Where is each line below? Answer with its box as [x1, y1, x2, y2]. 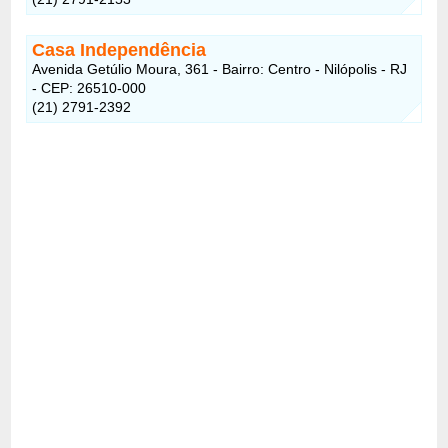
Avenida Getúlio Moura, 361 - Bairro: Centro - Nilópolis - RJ [32, 60, 408, 77]
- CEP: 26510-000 [32, 79, 147, 96]
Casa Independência [32, 39, 207, 60]
